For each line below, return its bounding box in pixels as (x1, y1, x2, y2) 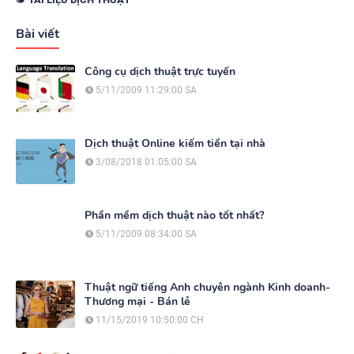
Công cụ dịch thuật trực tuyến (85, 63, 235, 79)
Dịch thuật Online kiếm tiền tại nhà (85, 135, 265, 151)
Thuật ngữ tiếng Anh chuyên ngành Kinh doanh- (85, 279, 330, 295)
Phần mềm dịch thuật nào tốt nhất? (85, 207, 264, 223)
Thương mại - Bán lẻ (85, 293, 190, 309)
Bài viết (16, 24, 59, 43)
